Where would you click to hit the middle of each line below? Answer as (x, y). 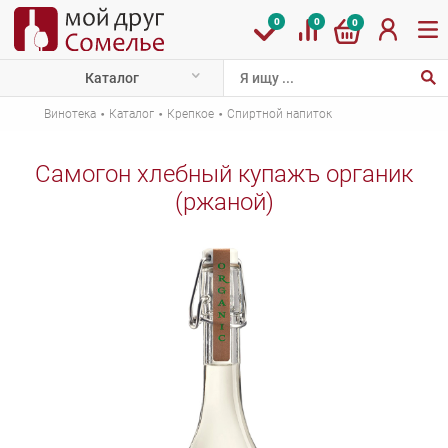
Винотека (70, 114)
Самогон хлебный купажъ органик (224, 174)
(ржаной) (224, 202)
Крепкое (190, 114)
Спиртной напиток (279, 114)
